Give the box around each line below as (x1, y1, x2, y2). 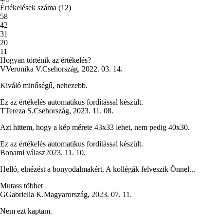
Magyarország (44, 190, 88, 199)
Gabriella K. (6, 190, 44, 199)
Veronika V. (6, 64, 42, 73)
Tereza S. (5, 106, 34, 115)
